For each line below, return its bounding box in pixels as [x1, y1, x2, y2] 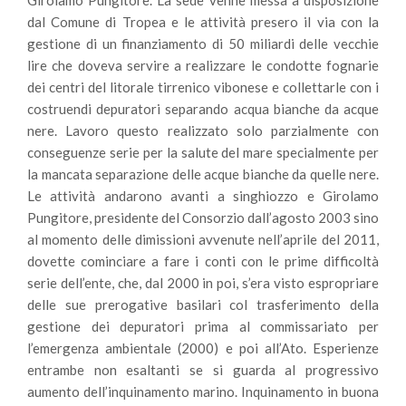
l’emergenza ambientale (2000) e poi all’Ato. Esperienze [27, 340, 379, 356]
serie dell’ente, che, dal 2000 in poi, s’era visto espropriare [27, 275, 379, 291]
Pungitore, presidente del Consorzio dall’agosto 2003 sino [27, 209, 379, 226]
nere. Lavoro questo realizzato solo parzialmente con [27, 122, 379, 139]
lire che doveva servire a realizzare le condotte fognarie [27, 57, 379, 73]
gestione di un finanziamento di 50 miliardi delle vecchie [27, 35, 379, 52]
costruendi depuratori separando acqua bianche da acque [27, 101, 379, 117]
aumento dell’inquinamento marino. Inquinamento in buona [27, 383, 379, 400]
